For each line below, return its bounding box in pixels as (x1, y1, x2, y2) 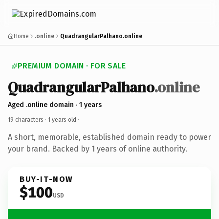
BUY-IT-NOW (20, 174, 73, 184)
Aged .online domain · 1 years (8, 100, 102, 109)
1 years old (48, 116, 76, 123)
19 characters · (8, 116, 48, 123)
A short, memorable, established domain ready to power (8, 132, 211, 142)
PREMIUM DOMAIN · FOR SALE (18, 61, 126, 70)
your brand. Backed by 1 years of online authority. (8, 144, 187, 153)
